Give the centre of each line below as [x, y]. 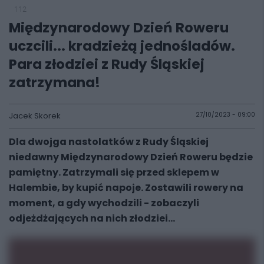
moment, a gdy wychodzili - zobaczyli [104, 203]
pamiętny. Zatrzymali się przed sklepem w [114, 172]
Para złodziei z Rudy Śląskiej [107, 64]
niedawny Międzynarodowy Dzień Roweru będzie [131, 157]
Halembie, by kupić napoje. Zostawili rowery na [126, 188]
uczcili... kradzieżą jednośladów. [122, 46]
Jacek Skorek [35, 116]
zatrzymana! [55, 82]
